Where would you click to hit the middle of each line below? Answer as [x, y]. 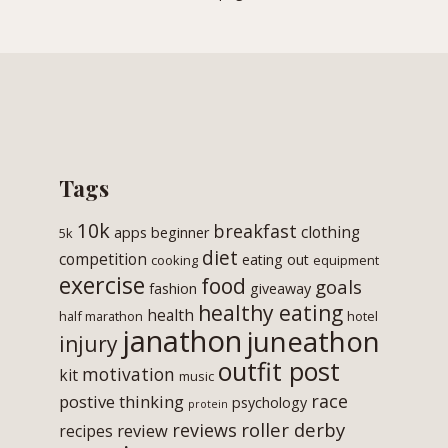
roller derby [293, 429]
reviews [205, 429]
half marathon [101, 315]
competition [103, 258]
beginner [180, 232]
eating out [276, 259]
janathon [182, 340]
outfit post [279, 370]
